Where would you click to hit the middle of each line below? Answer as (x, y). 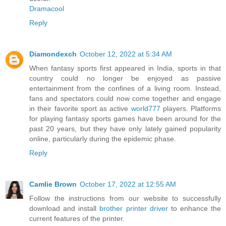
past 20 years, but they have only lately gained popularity (125, 129)
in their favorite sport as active (80, 109)
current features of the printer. (77, 219)
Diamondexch (53, 54)
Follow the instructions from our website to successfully (125, 199)
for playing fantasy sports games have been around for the (125, 119)
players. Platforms (190, 109)
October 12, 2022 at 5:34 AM (126, 54)
